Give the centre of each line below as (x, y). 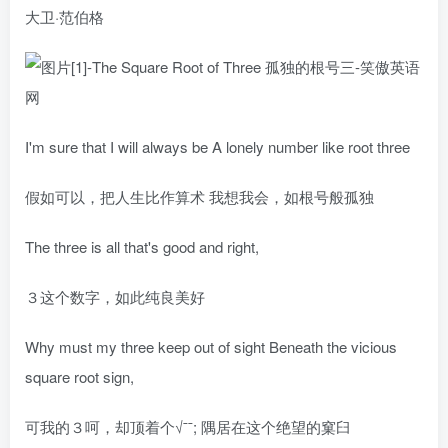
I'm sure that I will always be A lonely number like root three (217, 146)
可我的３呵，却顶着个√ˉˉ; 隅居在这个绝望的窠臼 (188, 426)
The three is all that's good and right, (142, 246)
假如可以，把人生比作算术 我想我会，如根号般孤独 (199, 196)
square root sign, (79, 376)
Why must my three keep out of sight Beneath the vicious (211, 346)
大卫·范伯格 (64, 16)
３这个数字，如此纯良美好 (115, 296)
